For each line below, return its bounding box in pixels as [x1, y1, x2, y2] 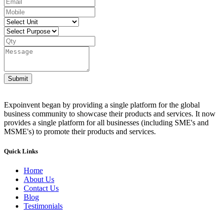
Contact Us [24, 184, 59, 192]
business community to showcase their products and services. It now [4, 110, 216, 118]
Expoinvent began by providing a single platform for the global [4, 101, 200, 110]
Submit [8, 75, 28, 83]
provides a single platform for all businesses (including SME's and [4, 118, 209, 127]
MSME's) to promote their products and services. [4, 127, 156, 136]
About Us [24, 175, 54, 184]
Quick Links [4, 147, 38, 155]
